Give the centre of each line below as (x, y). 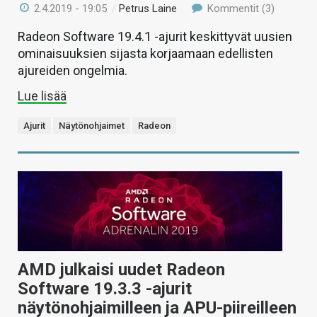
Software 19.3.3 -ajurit (105, 288)
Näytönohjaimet (92, 126)
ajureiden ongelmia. (73, 71)
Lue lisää (42, 96)
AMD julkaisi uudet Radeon (121, 269)
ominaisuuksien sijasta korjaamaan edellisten (145, 54)
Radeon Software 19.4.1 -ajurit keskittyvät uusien (155, 37)
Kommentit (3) (239, 9)
